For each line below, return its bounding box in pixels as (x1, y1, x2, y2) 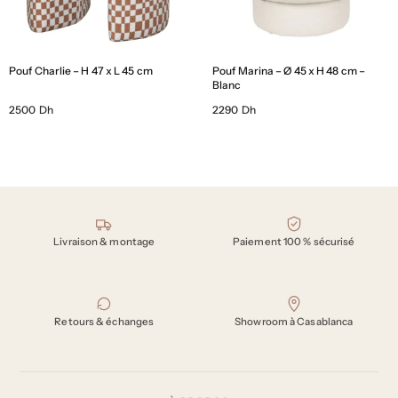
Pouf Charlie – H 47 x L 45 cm (9, 64, 153, 78)
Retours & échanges (54, 314, 155, 328)
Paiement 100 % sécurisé (233, 235, 355, 248)
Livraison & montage (53, 235, 155, 248)
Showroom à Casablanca (235, 314, 354, 328)
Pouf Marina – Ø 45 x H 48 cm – (212, 64, 366, 78)
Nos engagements (15, 211, 160, 234)
